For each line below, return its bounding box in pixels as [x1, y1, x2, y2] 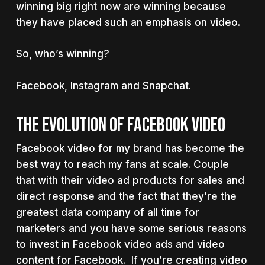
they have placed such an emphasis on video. [15, 17, 240, 28]
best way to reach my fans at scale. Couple [15, 159, 229, 170]
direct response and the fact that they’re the [15, 190, 237, 202]
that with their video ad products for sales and [15, 174, 244, 186]
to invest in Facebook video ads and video [15, 238, 225, 250]
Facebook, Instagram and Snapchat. [15, 79, 191, 92]
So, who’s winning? [15, 47, 109, 60]
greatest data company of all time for [15, 206, 199, 218]
